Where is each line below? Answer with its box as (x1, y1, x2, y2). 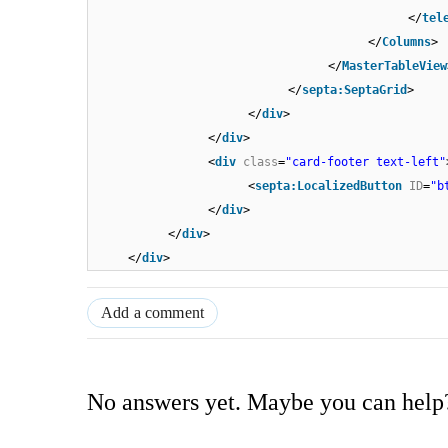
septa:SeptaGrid (302, 83, 407, 98)
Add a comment (101, 304, 205, 322)
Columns (382, 35, 431, 50)
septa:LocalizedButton (255, 179, 402, 194)
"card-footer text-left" (285, 155, 446, 170)
